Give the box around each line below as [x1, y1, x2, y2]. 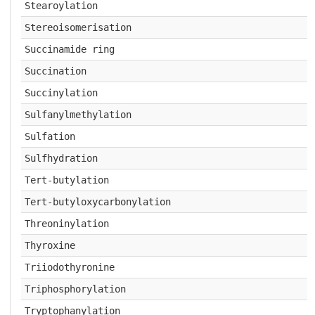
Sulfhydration [24, 153, 98, 164]
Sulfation [24, 131, 75, 142]
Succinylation [24, 87, 98, 98]
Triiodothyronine [24, 262, 115, 273]
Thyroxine [24, 240, 75, 251]
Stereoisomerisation [24, 22, 131, 33]
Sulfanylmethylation [24, 109, 131, 120]
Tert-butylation [24, 174, 109, 186]
